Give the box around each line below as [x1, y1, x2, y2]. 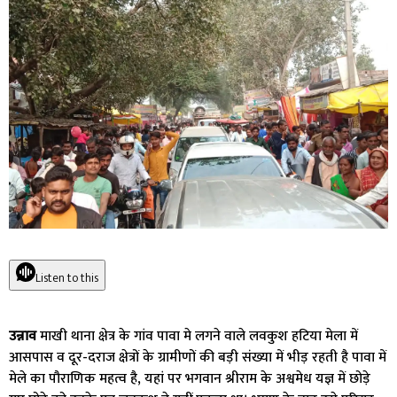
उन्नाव [9, 324, 36, 349]
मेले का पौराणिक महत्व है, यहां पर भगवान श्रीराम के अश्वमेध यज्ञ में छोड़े [9, 367, 370, 392]
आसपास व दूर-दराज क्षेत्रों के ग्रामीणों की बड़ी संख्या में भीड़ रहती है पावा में [9, 346, 386, 370]
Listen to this [35, 268, 98, 289]
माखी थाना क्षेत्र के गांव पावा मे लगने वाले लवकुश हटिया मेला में [36, 324, 358, 349]
